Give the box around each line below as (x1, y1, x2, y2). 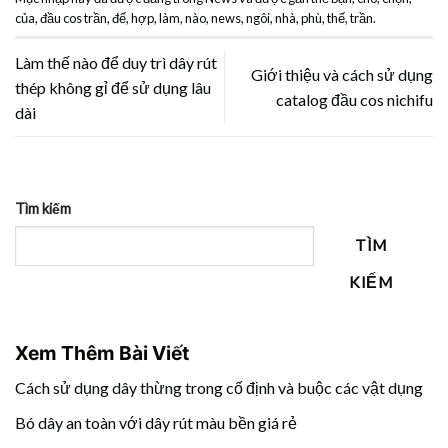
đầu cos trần (40, 10, 107, 27)
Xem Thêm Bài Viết (15, 341, 189, 366)
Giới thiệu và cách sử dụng (251, 65, 433, 85)
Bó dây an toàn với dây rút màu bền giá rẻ (15, 412, 297, 432)
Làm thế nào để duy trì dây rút (15, 52, 217, 72)
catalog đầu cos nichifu (276, 90, 433, 110)
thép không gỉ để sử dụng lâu (15, 77, 211, 97)
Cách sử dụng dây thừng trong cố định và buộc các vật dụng (15, 378, 423, 398)
